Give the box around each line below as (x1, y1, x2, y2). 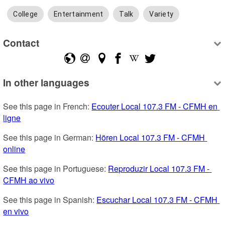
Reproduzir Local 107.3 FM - (108, 163, 210, 175)
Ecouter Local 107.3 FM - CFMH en (91, 100, 218, 113)
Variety (149, 10, 174, 19)
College (13, 10, 38, 19)
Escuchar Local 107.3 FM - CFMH (96, 194, 218, 206)
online (3, 143, 26, 155)
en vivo (3, 205, 29, 217)
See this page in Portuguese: (3, 163, 108, 175)
